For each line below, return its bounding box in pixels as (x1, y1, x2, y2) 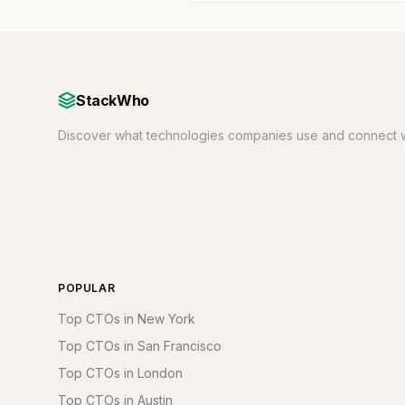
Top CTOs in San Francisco (58, 338, 221, 353)
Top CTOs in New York (58, 311, 195, 326)
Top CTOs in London (58, 365, 183, 381)
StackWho (76, 91, 149, 109)
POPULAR (58, 281, 116, 295)
